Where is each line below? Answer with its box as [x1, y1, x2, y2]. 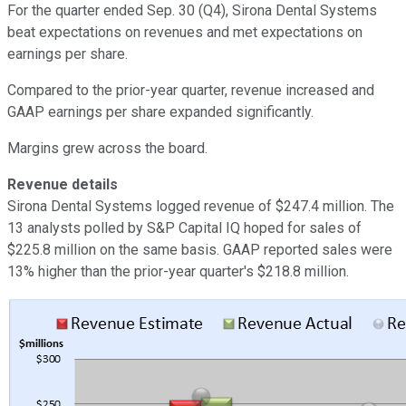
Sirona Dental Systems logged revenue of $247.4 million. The [7, 197, 394, 215]
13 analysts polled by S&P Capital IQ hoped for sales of [7, 218, 362, 237]
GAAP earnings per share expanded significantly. [7, 102, 314, 121]
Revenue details [7, 175, 118, 193]
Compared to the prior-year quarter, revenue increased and [7, 81, 374, 99]
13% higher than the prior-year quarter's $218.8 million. [7, 262, 349, 280]
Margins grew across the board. [7, 139, 208, 157]
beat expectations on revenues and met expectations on [7, 23, 362, 41]
